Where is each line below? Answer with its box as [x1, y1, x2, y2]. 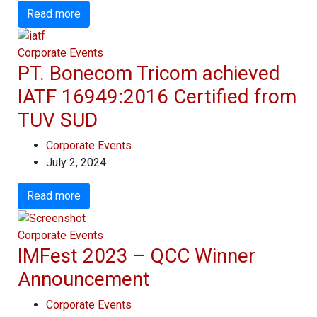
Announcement [18, 267, 150, 292]
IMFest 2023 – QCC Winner [18, 244, 255, 268]
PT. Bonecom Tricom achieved [18, 62, 280, 86]
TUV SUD [18, 108, 98, 132]
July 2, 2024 [46, 156, 106, 170]
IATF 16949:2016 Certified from [18, 85, 296, 109]
